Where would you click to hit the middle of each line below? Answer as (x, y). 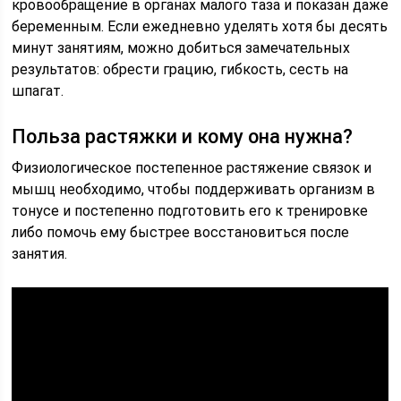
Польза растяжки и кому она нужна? (183, 137)
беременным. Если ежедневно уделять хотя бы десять (200, 26)
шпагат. (38, 91)
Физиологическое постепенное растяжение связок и (192, 168)
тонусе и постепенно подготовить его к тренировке (190, 211)
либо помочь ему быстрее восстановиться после (181, 232)
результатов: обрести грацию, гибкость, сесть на (180, 69)
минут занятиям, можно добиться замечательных (181, 48)
